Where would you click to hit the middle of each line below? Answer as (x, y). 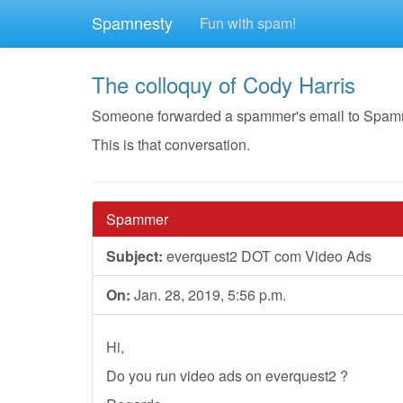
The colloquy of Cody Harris (224, 84)
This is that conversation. (171, 144)
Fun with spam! (248, 23)
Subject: (134, 256)
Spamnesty (132, 22)
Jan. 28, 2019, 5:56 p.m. (208, 295)
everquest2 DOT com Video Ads (267, 256)
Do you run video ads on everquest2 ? (227, 376)
